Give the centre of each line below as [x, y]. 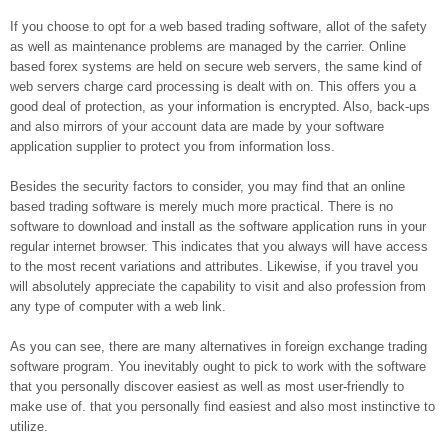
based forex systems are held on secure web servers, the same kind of [216, 66]
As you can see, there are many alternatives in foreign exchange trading [218, 346]
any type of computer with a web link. [118, 306]
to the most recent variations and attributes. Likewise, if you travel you [214, 266]
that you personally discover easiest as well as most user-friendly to [207, 386]
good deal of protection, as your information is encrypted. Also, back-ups [220, 106]
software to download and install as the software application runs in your [218, 226]
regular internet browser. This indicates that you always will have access [219, 246]
